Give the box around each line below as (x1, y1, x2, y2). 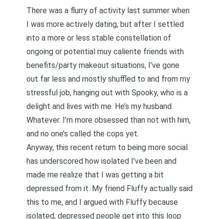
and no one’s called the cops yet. (26, 129, 139, 138)
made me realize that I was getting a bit (26, 170, 164, 179)
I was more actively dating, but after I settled (26, 20, 184, 29)
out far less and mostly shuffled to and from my (26, 74, 190, 84)
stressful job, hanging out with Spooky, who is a (26, 88, 188, 97)
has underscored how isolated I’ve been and (26, 156, 176, 166)
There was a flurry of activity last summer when (26, 6, 190, 15)
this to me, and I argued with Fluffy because (26, 197, 178, 207)
